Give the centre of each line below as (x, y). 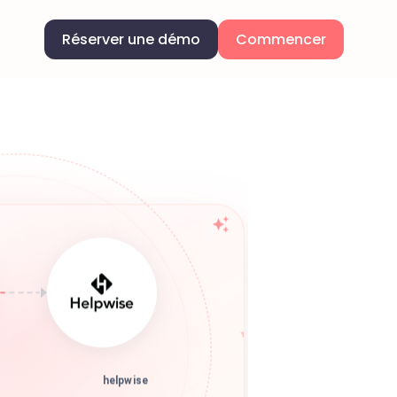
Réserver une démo (131, 39)
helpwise (125, 385)
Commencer (281, 39)
